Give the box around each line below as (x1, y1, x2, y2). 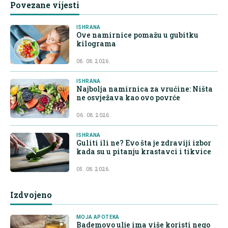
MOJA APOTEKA (76, 214, 120, 220)
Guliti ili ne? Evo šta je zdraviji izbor (76, 137, 211, 148)
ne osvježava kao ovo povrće (76, 92, 180, 102)
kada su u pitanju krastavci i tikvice (76, 146, 211, 156)
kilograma (76, 38, 116, 48)
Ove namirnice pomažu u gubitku (76, 30, 198, 40)
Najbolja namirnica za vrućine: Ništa (76, 83, 213, 94)
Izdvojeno (10, 189, 52, 200)
